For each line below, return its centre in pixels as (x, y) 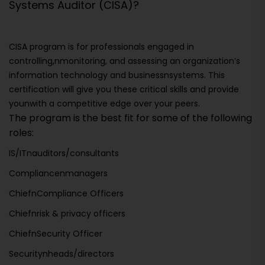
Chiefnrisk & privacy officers (67, 214)
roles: (21, 133)
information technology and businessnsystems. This (117, 75)
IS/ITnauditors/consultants (64, 153)
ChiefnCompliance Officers (66, 194)
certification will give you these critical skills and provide (124, 90)
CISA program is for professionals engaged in (101, 47)
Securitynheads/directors (62, 254)
